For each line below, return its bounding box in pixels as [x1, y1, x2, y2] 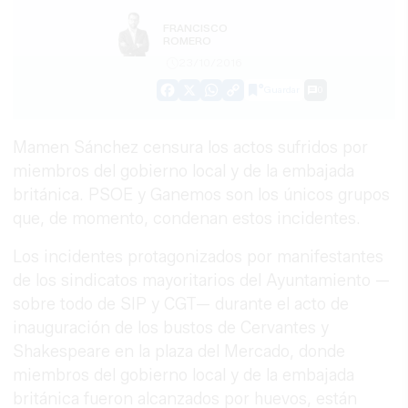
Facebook [167, 87, 233, 106]
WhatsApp [210, 87, 280, 106]
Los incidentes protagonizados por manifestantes [13, 247, 384, 268]
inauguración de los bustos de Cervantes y [13, 318, 330, 339]
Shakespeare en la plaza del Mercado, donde [13, 342, 346, 362]
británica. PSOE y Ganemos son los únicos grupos [13, 185, 391, 206]
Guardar [264, 83, 300, 96]
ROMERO [162, 34, 211, 48]
